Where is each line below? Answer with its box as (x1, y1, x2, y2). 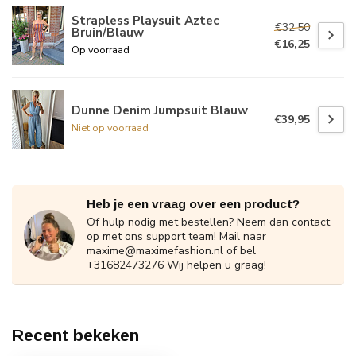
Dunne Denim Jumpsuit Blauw (72, 102, 248, 119)
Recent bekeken (12, 326, 139, 345)
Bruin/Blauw (72, 23, 144, 41)
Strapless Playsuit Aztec (72, 11, 219, 29)
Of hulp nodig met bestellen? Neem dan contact (87, 215, 330, 230)
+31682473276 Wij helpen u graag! (87, 257, 266, 273)
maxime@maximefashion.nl (87, 243, 223, 259)
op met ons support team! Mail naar (87, 229, 266, 245)
